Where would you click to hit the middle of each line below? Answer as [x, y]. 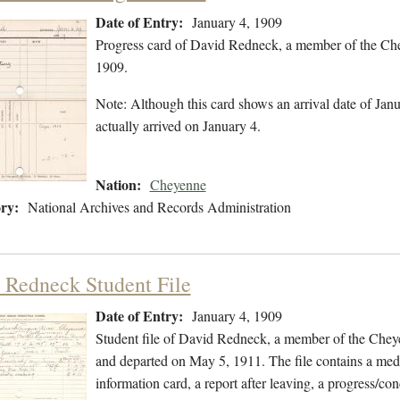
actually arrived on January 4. [178, 126]
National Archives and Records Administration [159, 207]
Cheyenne [178, 185]
